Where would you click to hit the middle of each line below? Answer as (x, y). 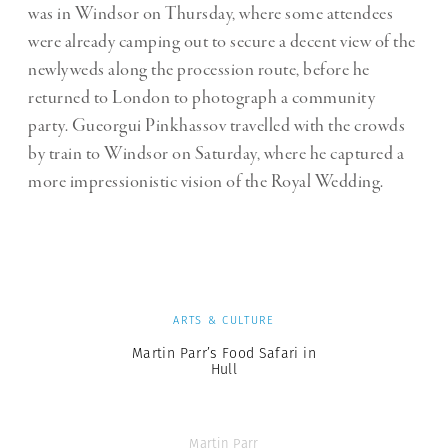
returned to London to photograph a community (201, 98)
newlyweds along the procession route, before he (199, 70)
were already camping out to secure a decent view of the (222, 42)
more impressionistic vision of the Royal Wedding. (206, 182)
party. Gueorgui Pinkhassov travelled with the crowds (216, 126)
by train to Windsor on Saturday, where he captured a (216, 154)
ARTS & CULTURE (224, 320)
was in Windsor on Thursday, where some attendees (210, 14)
